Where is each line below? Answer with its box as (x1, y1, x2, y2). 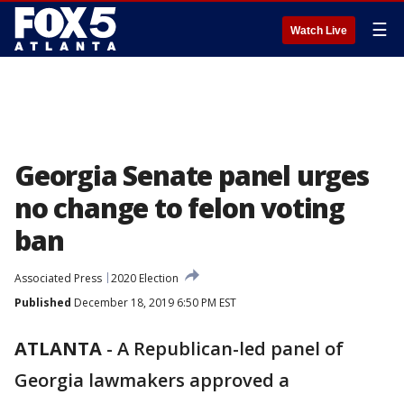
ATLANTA (14, 336, 102, 361)
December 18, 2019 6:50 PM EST (71, 295, 236, 310)
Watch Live (290, 24, 347, 37)
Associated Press (14, 271, 102, 286)
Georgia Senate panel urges (14, 157, 369, 194)
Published (14, 295, 71, 310)
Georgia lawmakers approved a (14, 368, 289, 392)
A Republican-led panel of (117, 336, 344, 361)
